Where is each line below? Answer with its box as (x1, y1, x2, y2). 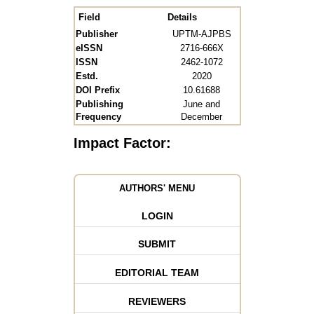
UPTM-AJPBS (172, 29, 231, 40)
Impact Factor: (73, 135, 171, 151)
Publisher (75, 29, 118, 40)
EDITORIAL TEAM (115, 267, 199, 279)
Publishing (75, 99, 123, 110)
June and (183, 99, 220, 110)
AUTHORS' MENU (119, 182, 195, 193)
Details (167, 12, 197, 23)
